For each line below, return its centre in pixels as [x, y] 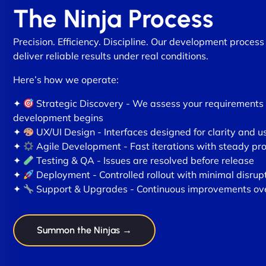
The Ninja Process [113, 19]
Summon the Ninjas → [84, 230]
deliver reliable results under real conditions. [111, 56]
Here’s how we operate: [66, 80]
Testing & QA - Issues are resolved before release [144, 160]
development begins [58, 118]
